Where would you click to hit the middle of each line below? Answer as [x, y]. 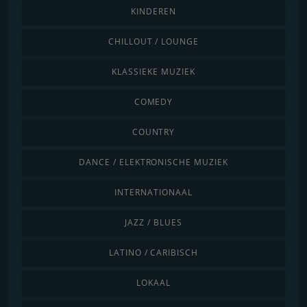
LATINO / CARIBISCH [153, 252]
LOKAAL [153, 282]
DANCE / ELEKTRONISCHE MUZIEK [153, 162]
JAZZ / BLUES [153, 222]
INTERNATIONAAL [153, 192]
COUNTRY [153, 132]
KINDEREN [153, 11]
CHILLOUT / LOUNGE [153, 41]
